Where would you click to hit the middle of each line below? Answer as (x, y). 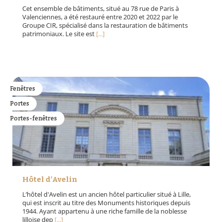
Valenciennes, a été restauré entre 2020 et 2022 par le (100, 17)
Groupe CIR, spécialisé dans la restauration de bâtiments (105, 26)
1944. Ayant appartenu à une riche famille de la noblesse (105, 211)
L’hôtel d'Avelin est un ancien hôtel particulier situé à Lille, (107, 194)
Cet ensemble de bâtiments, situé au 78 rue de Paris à (101, 9)
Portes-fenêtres (33, 119)
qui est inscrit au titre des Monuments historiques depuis (106, 203)
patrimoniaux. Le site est (59, 34)
